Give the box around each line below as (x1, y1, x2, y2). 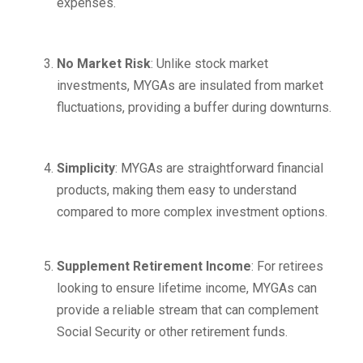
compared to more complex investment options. (57, 204, 327, 220)
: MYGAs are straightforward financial (115, 160, 323, 176)
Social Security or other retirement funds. (57, 324, 288, 340)
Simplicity (57, 160, 115, 176)
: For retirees (251, 258, 323, 274)
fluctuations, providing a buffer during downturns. (57, 100, 331, 115)
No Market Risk (57, 56, 151, 71)
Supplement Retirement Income (57, 258, 251, 274)
